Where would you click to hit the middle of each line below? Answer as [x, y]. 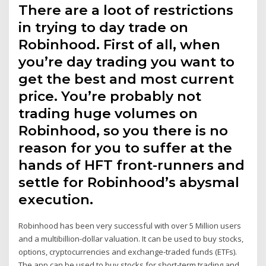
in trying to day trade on [104, 28]
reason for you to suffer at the [126, 148]
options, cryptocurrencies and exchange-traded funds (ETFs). [128, 252]
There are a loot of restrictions [126, 10]
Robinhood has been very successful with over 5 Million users [130, 226]
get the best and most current [126, 79]
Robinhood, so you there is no [123, 131]
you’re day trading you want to [127, 62]
